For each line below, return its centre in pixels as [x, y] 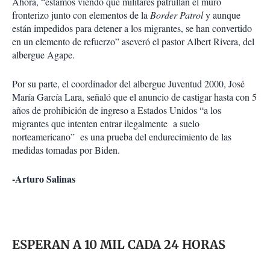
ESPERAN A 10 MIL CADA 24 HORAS [119, 245]
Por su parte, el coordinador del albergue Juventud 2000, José [128, 84]
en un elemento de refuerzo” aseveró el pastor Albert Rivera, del [133, 42]
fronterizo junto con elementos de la [81, 15]
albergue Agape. [43, 55]
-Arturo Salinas [44, 179]
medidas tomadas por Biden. [66, 150]
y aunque [222, 15]
